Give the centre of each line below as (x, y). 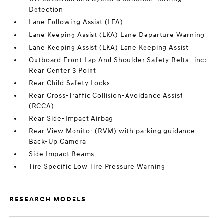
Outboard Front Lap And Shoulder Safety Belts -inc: (118, 60)
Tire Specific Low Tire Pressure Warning (97, 167)
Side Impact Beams (62, 154)
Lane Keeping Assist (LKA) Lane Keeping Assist (109, 47)
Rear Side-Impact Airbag (71, 118)
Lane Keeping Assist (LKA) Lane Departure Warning (117, 35)
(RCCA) (42, 106)
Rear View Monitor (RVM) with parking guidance (112, 131)
